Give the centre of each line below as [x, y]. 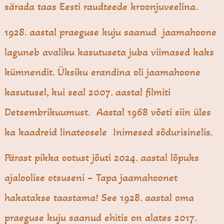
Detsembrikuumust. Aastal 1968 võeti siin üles [108, 112]
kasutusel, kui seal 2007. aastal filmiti [88, 92]
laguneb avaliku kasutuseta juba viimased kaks [109, 52]
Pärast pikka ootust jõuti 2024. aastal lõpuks [102, 158]
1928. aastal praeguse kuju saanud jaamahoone [111, 32]
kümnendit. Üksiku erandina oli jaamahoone [103, 72]
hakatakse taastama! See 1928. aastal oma [99, 198]
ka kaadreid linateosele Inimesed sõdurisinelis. [109, 132]
